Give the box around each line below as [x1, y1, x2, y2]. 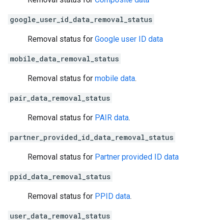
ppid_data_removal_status [10, 171, 110, 181]
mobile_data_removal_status [10, 54, 119, 63]
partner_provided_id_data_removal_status [10, 132, 173, 142]
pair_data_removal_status [10, 93, 110, 103]
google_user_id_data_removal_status [10, 14, 152, 24]
